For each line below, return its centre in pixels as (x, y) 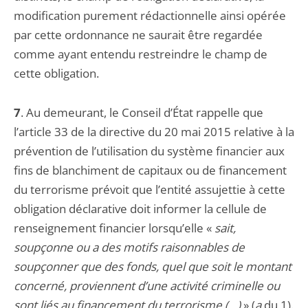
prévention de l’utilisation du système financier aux (149, 151)
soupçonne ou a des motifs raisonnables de (129, 247)
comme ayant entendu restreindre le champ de (141, 54)
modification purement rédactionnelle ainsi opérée (150, 15)
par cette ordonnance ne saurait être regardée (138, 35)
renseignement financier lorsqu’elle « (114, 228)
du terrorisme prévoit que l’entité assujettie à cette (150, 189)
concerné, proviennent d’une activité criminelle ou (147, 286)
